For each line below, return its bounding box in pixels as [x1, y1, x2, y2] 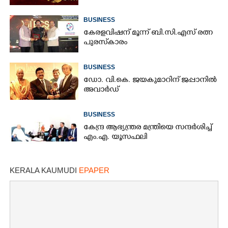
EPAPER [79, 165, 109, 175]
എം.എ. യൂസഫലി [83, 132, 148, 142]
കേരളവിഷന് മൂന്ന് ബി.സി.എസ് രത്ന [83, 28, 213, 38]
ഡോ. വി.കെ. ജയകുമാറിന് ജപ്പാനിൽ [83, 75, 217, 85]
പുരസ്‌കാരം [83, 38, 128, 48]
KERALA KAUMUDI [10, 165, 79, 175]
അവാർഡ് [83, 85, 119, 95]
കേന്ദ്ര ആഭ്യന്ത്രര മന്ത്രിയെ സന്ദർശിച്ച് [83, 123, 212, 133]
